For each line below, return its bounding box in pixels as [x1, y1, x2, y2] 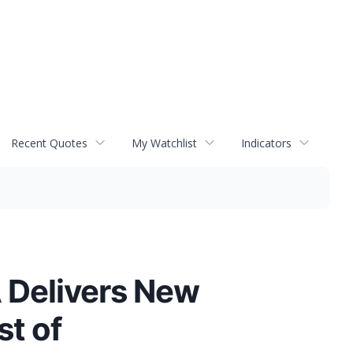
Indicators [241, 135, 292, 150]
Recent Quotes [11, 135, 87, 150]
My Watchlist [132, 135, 197, 150]
